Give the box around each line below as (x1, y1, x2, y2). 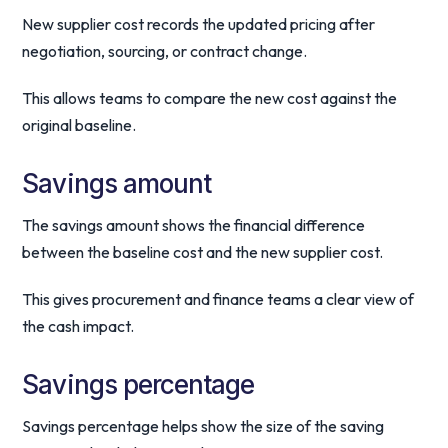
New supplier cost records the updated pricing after (22, 14, 376, 34)
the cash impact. (22, 316, 135, 336)
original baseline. (22, 115, 137, 135)
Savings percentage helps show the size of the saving (22, 416, 385, 436)
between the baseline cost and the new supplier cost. (22, 242, 384, 262)
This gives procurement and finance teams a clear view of (22, 289, 415, 309)
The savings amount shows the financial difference (22, 215, 366, 235)
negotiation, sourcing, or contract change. (22, 41, 308, 61)
